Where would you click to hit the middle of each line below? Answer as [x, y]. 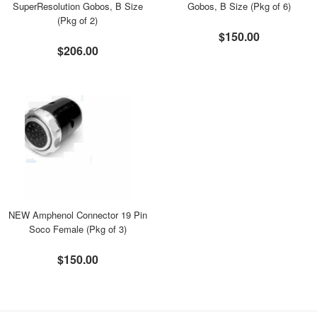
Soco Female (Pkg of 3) [77, 229]
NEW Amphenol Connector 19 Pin [77, 215]
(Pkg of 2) [78, 20]
